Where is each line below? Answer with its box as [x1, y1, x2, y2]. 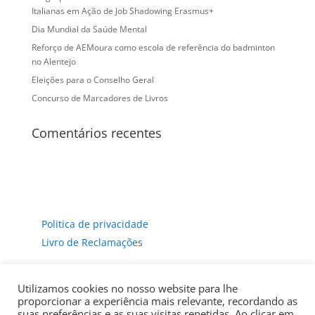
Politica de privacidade [41, 217, 148, 231]
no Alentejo [31, 56, 76, 67]
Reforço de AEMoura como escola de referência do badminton [31, 41, 275, 53]
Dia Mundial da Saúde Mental [31, 23, 147, 35]
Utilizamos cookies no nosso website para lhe [18, 281, 238, 295]
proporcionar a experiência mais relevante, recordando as [18, 294, 297, 308]
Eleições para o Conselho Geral [31, 74, 154, 86]
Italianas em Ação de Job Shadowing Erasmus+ [31, 5, 214, 17]
